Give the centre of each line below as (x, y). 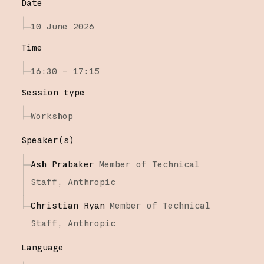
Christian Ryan (67, 205)
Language (42, 247)
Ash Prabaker (62, 164)
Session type (53, 92)
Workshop (52, 115)
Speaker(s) (47, 140)
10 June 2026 (62, 26)
